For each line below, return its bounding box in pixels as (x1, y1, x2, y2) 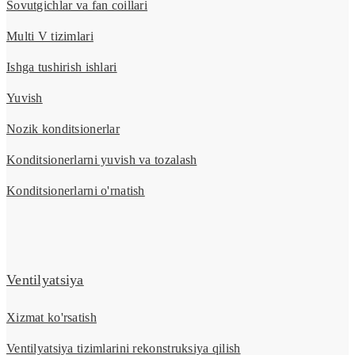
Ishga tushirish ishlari (6, 60, 117, 74)
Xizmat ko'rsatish (6, 311, 97, 325)
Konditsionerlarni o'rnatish (6, 184, 145, 198)
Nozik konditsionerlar (6, 122, 120, 136)
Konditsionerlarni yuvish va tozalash (6, 153, 197, 167)
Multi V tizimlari (6, 29, 94, 44)
